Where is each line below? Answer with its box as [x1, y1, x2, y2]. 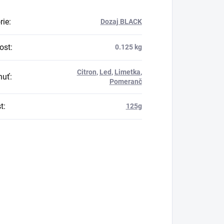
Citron [76, 67, 96, 76]
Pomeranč [109, 77, 142, 85]
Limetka [114, 67, 140, 76]
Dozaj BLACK [100, 17, 142, 25]
